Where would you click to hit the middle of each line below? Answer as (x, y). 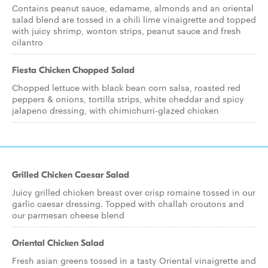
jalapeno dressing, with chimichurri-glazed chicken (115, 110)
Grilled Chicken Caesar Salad (71, 175)
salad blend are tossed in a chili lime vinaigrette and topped (134, 19)
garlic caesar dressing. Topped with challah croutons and (128, 203)
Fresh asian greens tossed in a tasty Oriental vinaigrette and (134, 260)
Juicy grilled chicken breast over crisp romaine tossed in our (134, 192)
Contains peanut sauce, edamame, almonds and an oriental (133, 8)
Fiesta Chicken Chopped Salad (73, 70)
